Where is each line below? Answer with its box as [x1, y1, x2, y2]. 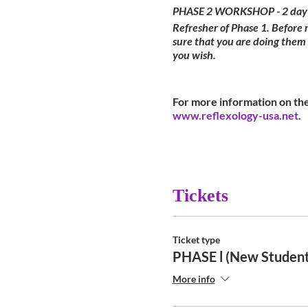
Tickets [172, 185, 228, 206]
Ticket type [172, 233, 220, 245]
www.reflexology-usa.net [172, 108, 298, 122]
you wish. [172, 47, 216, 61]
